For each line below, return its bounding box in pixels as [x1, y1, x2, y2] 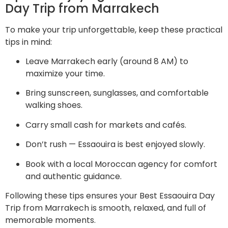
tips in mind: [5, 36, 52, 48]
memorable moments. [5, 214, 96, 226]
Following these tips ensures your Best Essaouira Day [5, 189, 215, 202]
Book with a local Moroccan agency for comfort [25, 158, 217, 170]
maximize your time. [25, 67, 105, 79]
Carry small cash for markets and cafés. [25, 119, 186, 131]
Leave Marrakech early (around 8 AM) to [25, 55, 188, 67]
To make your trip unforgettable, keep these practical [5, 23, 222, 36]
